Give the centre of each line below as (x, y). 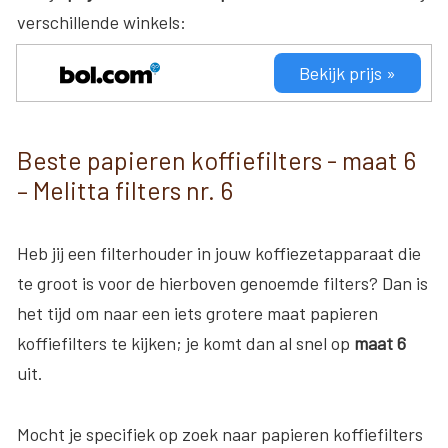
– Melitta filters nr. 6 (125, 189)
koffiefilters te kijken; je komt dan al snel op (185, 342)
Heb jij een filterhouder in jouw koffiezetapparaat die (219, 252)
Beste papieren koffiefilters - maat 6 (216, 159)
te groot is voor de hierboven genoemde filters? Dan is (222, 282)
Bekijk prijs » (347, 72)
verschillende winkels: (101, 21)
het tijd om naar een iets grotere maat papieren (197, 312)
